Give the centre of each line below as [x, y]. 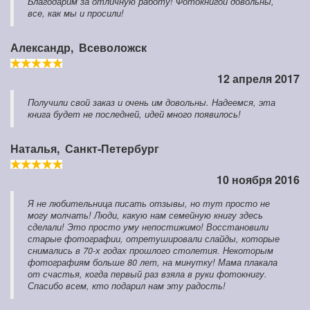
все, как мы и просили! [76, 13]
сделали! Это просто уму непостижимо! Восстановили [148, 227]
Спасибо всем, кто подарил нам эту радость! [127, 286]
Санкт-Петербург [112, 149]
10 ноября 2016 [258, 180]
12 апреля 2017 [258, 79]
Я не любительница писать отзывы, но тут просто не [149, 204]
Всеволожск [113, 48]
